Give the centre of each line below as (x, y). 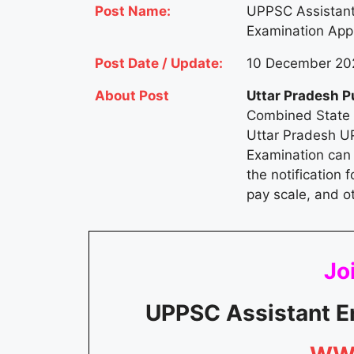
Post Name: (133, 11)
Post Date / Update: (159, 63)
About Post (134, 95)
